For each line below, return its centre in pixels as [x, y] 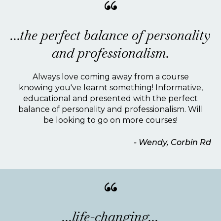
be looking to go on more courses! [110, 120]
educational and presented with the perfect [110, 98]
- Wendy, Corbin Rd [172, 142]
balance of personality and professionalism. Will [110, 109]
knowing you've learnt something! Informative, [110, 88]
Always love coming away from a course [110, 77]
